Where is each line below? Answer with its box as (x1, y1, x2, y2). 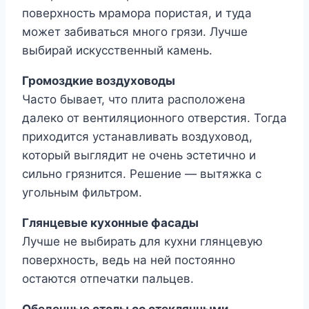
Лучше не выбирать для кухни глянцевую (22, 235, 263, 249)
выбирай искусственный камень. (22, 43, 212, 58)
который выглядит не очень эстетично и (22, 148, 256, 163)
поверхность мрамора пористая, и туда (22, 6, 252, 21)
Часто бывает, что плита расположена (22, 92, 246, 107)
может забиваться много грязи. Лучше (22, 25, 248, 39)
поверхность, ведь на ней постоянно (22, 253, 235, 268)
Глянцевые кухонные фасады (22, 216, 199, 230)
